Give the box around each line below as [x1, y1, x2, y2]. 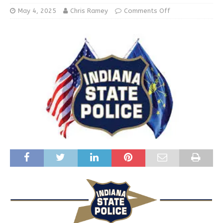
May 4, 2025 [18, 6, 56, 14]
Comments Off [124, 6, 170, 14]
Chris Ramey [70, 6, 108, 14]
